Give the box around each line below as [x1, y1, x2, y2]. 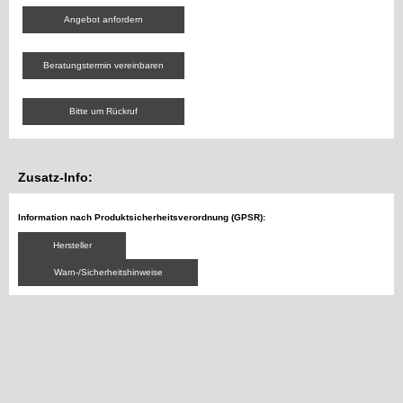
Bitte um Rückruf [69, 106, 138, 117]
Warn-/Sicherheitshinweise [53, 267, 163, 278]
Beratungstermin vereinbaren [43, 60, 164, 71]
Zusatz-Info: [18, 170, 93, 185]
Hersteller [52, 240, 92, 251]
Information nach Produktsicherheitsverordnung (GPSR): [18, 212, 265, 223]
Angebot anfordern [64, 14, 143, 25]
